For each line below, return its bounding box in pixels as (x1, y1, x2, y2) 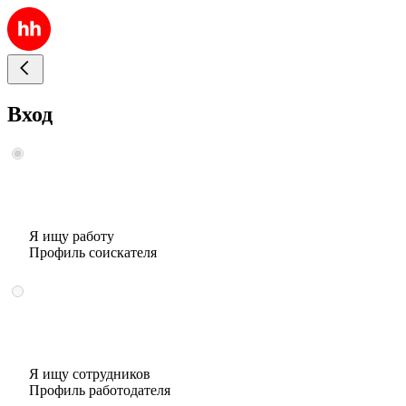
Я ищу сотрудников (29, 365, 150, 382)
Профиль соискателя (29, 244, 157, 260)
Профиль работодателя (29, 382, 170, 398)
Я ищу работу (29, 227, 114, 244)
